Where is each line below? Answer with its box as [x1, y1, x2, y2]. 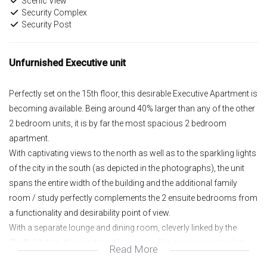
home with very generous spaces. [9, 253, 135, 262]
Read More [109, 243, 158, 255]
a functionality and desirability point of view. [9, 208, 170, 218]
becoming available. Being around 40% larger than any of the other [9, 104, 255, 113]
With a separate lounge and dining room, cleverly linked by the [9, 223, 237, 232]
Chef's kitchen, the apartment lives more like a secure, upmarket [9, 238, 244, 247]
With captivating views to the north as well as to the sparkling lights [9, 148, 256, 158]
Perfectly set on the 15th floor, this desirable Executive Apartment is [9, 89, 257, 98]
